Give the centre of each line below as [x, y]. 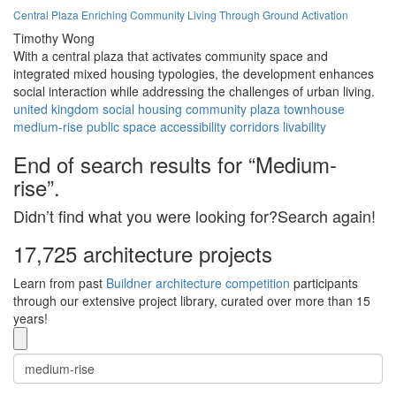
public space [122, 127]
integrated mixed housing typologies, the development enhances [194, 74]
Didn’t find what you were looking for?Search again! [194, 216]
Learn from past [60, 283]
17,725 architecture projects [143, 254]
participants [324, 283]
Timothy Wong [54, 38]
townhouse [314, 109]
